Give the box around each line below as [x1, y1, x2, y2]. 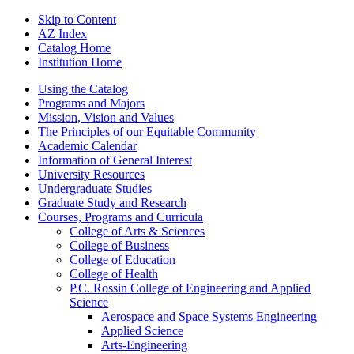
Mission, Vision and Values [38, 111, 174, 124]
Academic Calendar [38, 139, 137, 153]
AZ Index [38, 27, 87, 40]
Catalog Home [38, 41, 111, 55]
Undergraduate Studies [38, 182, 152, 195]
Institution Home [38, 55, 122, 69]
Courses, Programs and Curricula [38, 210, 203, 224]
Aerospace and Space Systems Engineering [101, 310, 317, 323]
